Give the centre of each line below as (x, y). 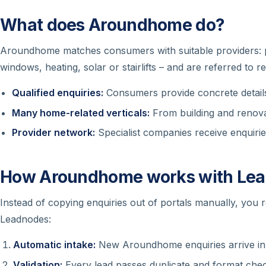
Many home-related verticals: (81, 113)
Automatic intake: (55, 244)
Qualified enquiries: (58, 93)
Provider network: (53, 132)
